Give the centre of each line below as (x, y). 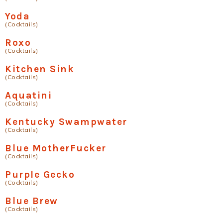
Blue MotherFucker (56, 148)
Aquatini (28, 95)
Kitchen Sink (40, 69)
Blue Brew (32, 201)
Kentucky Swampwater (66, 122)
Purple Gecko (40, 174)
